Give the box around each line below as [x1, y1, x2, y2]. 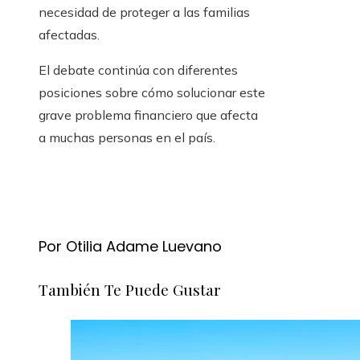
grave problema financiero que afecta [39, 107, 258, 124]
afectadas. [39, 27, 100, 43]
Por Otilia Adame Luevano [39, 236, 222, 257]
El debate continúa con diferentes [39, 62, 238, 79]
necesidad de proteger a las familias [39, 4, 250, 21]
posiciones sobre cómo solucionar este [39, 84, 265, 101]
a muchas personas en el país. [39, 129, 215, 146]
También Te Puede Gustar [39, 279, 221, 301]
